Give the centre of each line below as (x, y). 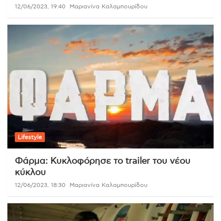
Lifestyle (30, 137)
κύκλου (30, 172)
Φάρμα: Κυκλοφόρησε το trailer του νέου (103, 161)
